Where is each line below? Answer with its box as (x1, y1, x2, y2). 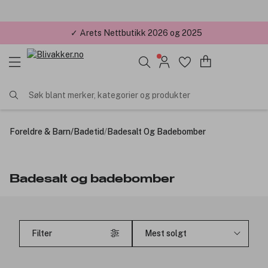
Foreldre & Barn (10, 126, 71, 136)
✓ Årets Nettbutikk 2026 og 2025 (71, 28, 202, 38)
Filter (32, 229, 52, 239)
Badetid (74, 126, 104, 136)
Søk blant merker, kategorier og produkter (29, 90, 190, 100)
